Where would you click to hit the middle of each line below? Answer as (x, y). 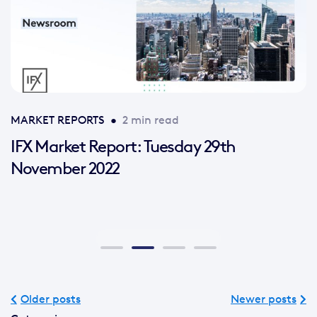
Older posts (51, 299)
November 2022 (65, 168)
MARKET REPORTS (58, 120)
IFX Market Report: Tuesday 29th (123, 146)
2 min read (151, 120)
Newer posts (264, 299)
